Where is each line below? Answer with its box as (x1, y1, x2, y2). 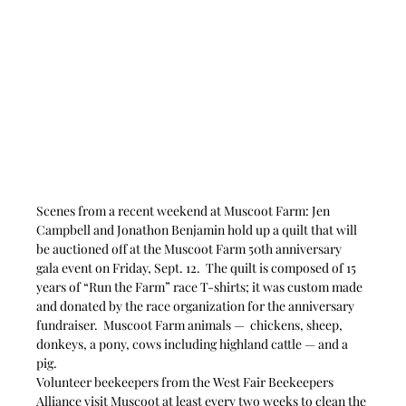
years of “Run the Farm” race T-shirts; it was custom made (36, 277, 366, 295)
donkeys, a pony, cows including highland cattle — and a (36, 334, 352, 353)
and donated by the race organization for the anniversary (36, 296, 358, 314)
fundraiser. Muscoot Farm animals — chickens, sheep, (36, 315, 346, 333)
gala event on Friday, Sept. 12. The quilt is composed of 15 (36, 258, 360, 276)
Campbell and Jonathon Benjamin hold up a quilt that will (36, 220, 361, 238)
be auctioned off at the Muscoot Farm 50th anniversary (36, 239, 345, 257)
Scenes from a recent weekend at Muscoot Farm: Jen (36, 201, 333, 219)
